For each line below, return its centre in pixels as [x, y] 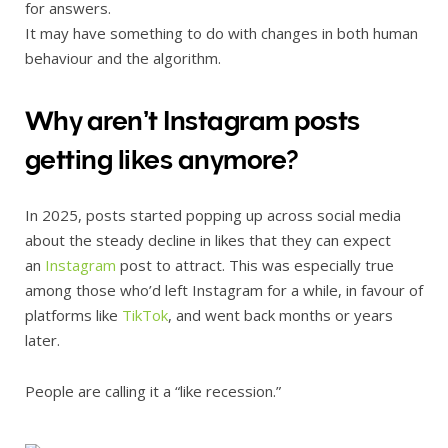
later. [42, 339]
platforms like [73, 314]
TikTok [145, 314]
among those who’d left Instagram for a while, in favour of [224, 289]
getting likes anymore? [162, 160]
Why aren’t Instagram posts [192, 121]
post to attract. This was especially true [255, 264]
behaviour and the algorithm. [123, 58]
